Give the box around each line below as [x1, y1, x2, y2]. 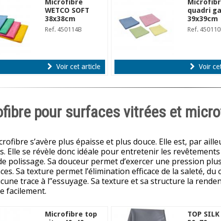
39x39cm [187, 14, 219, 23]
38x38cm [45, 14, 76, 23]
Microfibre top [45, 210, 98, 218]
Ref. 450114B [45, 25, 82, 33]
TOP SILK [187, 210, 220, 218]
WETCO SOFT [45, 6, 90, 14]
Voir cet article [54, 62, 101, 71]
